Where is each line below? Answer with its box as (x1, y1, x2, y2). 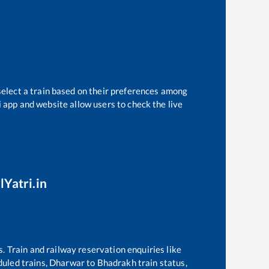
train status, (136, 256, 187, 268)
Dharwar (49, 256, 85, 268)
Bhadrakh (97, 256, 136, 268)
